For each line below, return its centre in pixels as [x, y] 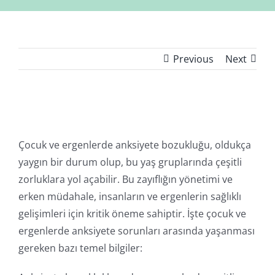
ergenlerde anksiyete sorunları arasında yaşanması [137, 231]
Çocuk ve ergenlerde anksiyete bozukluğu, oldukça [135, 145]
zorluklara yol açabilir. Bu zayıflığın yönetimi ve [126, 180]
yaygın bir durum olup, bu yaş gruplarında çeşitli [130, 162]
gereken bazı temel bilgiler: [80, 248]
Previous [193, 59]
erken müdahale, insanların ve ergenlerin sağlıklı [130, 197]
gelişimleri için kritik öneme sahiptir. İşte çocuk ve [132, 214]
